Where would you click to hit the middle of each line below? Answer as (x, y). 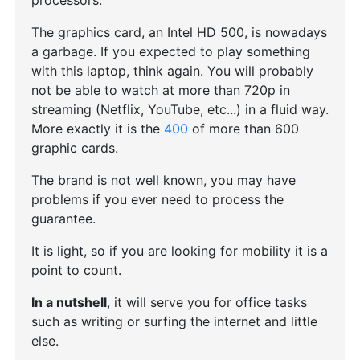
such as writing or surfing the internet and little (174, 321)
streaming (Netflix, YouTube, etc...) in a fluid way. (180, 109)
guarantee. (63, 219)
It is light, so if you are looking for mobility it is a (179, 251)
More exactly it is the (97, 129)
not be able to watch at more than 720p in (160, 90)
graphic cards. (74, 148)
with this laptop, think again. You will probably (172, 71)
